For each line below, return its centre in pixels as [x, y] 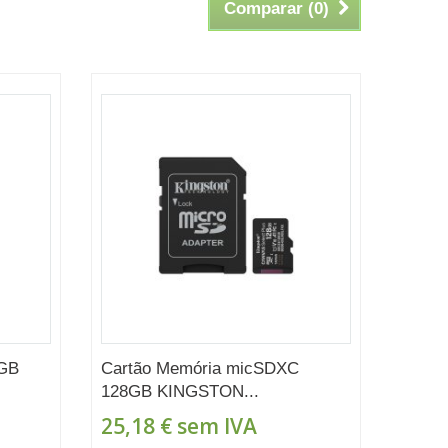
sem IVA [214, 425]
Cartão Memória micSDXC [199, 368]
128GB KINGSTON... [179, 391]
